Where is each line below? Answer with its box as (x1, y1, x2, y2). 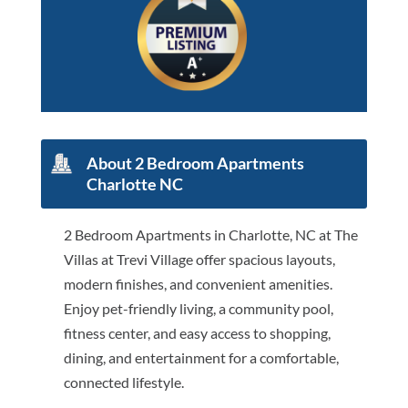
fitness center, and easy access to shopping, (63, 324, 331, 342)
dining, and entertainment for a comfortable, (63, 349, 339, 367)
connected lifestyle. (63, 373, 184, 392)
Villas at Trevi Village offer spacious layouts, (63, 250, 335, 269)
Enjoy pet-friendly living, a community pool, (63, 300, 333, 318)
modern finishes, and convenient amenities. (63, 275, 332, 293)
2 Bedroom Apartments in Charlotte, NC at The (63, 226, 358, 244)
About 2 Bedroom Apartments (86, 153, 304, 174)
